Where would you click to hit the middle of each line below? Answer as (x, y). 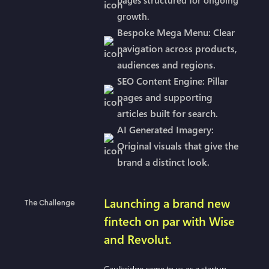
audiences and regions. (167, 65)
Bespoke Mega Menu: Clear (176, 32)
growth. (134, 16)
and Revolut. (138, 239)
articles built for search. (168, 113)
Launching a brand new (167, 203)
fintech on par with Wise (170, 221)
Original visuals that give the (178, 146)
